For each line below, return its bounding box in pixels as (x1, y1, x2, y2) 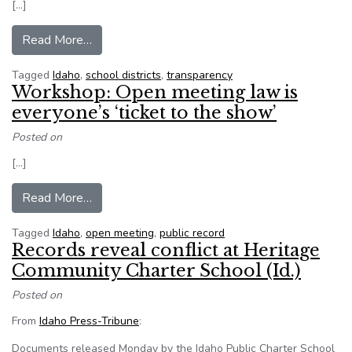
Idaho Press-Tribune (39, 313, 139, 328)
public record (159, 225, 225, 240)
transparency (167, 68, 233, 82)
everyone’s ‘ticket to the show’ (12, 102, 277, 123)
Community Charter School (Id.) (12, 260, 301, 281)
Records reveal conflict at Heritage (12, 240, 320, 261)
